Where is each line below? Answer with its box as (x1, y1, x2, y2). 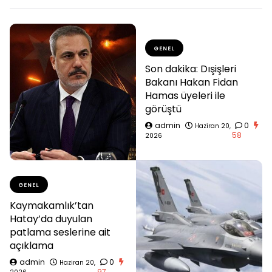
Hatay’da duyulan (10, 211, 92, 226)
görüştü (145, 101, 182, 116)
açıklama (10, 238, 53, 253)
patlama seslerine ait (10, 225, 110, 239)
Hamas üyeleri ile (145, 88, 225, 103)
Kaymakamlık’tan (10, 198, 93, 212)
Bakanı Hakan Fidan (145, 75, 238, 89)
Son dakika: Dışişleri (145, 61, 236, 76)
